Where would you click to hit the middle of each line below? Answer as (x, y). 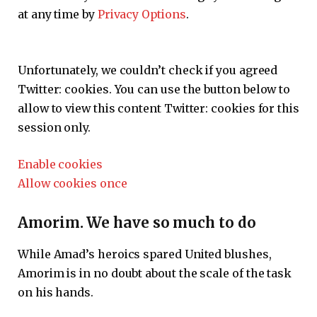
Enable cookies (60, 164)
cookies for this (254, 109)
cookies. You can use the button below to (176, 90)
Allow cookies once (73, 183)
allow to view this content (91, 109)
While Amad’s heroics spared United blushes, (145, 254)
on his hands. (56, 292)
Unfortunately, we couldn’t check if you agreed (148, 70)
